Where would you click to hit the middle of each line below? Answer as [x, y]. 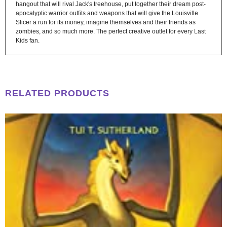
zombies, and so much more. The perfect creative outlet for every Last [111, 31]
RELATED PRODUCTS [57, 93]
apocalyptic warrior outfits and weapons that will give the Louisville [107, 13]
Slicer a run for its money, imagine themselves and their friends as [106, 22]
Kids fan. [28, 40]
